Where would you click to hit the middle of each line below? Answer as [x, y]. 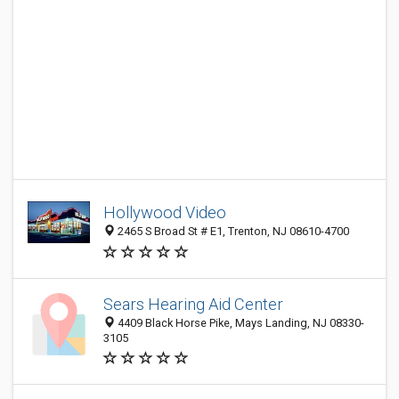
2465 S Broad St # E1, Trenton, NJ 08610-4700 [232, 232]
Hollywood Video [165, 213]
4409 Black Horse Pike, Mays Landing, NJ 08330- [240, 323]
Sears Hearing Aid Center [193, 304]
